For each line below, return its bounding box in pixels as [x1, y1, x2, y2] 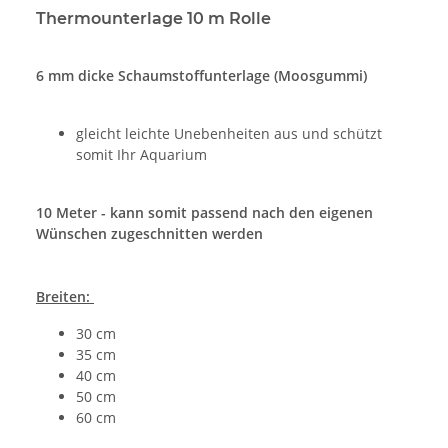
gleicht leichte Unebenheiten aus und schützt [76, 124, 382, 144]
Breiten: [36, 287, 94, 307]
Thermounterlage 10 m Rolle [36, 9, 271, 29]
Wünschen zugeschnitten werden [36, 224, 263, 244]
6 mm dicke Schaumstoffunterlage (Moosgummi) [36, 66, 367, 86]
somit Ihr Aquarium [76, 145, 207, 165]
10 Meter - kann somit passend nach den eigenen [36, 203, 373, 223]
